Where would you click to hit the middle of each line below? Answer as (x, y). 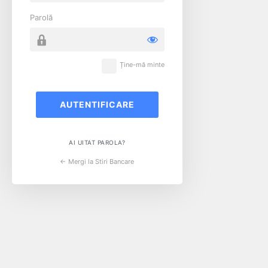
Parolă (41, 17)
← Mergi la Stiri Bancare (97, 161)
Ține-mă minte (142, 65)
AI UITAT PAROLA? (97, 142)
